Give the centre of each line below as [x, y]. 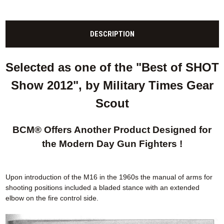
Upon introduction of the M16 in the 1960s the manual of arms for [109, 177]
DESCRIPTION [112, 34]
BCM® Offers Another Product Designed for [112, 130]
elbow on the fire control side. [52, 198]
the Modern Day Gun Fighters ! [112, 144]
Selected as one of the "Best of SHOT [112, 67]
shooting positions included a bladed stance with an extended [102, 188]
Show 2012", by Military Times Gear [112, 85]
